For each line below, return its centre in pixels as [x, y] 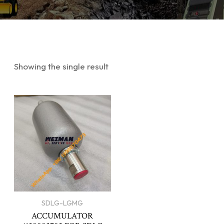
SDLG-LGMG [62, 203]
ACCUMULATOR [62, 216]
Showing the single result [61, 66]
